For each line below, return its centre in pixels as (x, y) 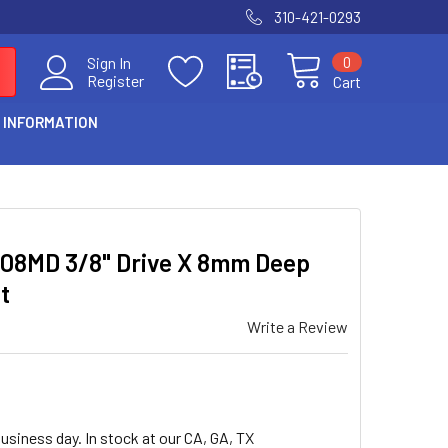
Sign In (109, 62)
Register (115, 80)
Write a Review (297, 326)
